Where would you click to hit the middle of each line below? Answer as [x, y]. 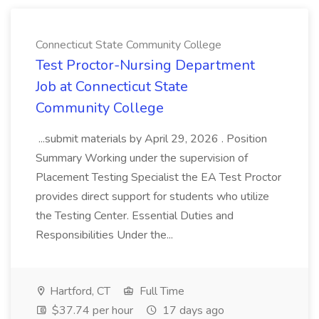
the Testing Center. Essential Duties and [135, 216]
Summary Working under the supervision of [142, 158]
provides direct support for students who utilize [152, 197]
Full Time [161, 291]
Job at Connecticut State [112, 87]
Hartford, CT [79, 291]
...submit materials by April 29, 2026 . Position [151, 139]
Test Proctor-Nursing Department [145, 65]
